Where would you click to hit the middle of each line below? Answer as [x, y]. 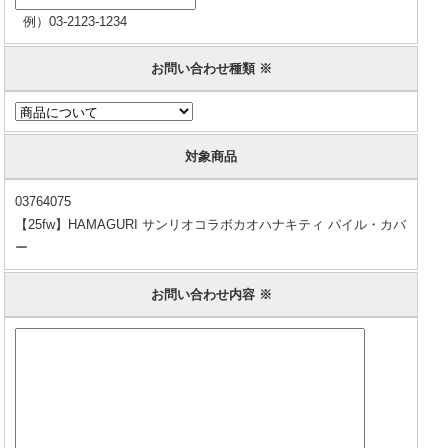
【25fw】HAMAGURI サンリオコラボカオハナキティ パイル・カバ [210, 224]
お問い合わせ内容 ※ [211, 294]
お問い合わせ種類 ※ [211, 68]
